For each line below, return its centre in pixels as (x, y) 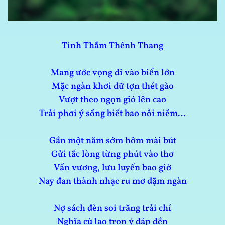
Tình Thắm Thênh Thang (113, 46)
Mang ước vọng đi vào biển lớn (113, 73)
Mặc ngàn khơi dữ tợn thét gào (113, 86)
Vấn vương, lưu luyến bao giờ (113, 168)
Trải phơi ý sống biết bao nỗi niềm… (113, 114)
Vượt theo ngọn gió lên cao (113, 100)
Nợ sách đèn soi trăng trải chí (113, 208)
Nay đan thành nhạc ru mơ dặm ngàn (113, 181)
